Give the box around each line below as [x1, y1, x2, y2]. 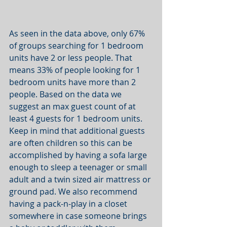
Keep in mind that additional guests [9, 125, 147, 136]
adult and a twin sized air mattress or [9, 173, 153, 185]
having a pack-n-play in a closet [9, 198, 129, 209]
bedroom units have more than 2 [9, 76, 138, 88]
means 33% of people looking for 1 [9, 64, 142, 75]
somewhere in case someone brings [9, 210, 149, 221]
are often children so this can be [9, 137, 134, 148]
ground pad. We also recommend [9, 185, 139, 197]
